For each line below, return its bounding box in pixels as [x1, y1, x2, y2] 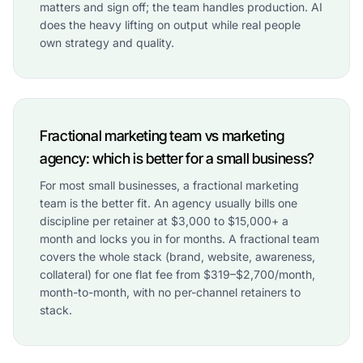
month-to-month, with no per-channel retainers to [40, 284, 301, 299]
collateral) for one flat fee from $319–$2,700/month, [40, 267, 315, 281]
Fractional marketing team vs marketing [40, 126, 284, 144]
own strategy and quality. [40, 35, 174, 49]
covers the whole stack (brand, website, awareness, [40, 249, 315, 263]
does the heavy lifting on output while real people [40, 17, 301, 32]
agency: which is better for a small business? [40, 149, 314, 167]
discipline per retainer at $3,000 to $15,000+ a [40, 213, 288, 228]
